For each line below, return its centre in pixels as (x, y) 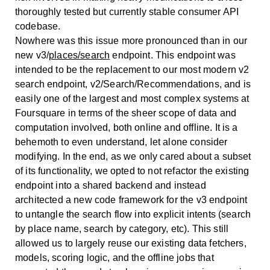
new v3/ (32, 55)
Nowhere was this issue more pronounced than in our (131, 40)
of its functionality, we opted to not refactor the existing (132, 171)
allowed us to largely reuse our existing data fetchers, (131, 243)
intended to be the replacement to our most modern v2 (132, 69)
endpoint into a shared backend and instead (111, 185)
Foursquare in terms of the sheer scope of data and (126, 113)
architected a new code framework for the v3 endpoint (131, 199)
